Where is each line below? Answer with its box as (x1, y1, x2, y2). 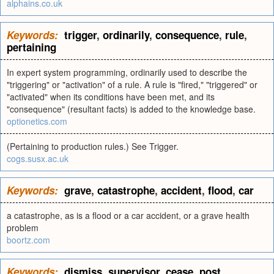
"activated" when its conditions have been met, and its (7, 91, 215, 103)
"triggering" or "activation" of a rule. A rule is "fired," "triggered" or (7, 78, 257, 91)
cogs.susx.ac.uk (7, 152, 68, 165)
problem (7, 221, 39, 234)
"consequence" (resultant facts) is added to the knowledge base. (7, 103, 256, 115)
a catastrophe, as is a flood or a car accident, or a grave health (7, 209, 250, 221)
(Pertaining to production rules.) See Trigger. (7, 140, 179, 152)
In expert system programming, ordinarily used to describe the (7, 66, 247, 78)
